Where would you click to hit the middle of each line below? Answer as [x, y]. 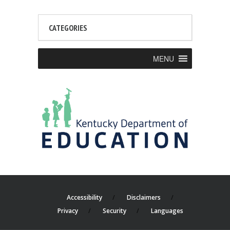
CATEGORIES [68, 28]
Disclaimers [144, 198]
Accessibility [84, 198]
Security [114, 211]
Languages [167, 211]
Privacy [68, 211]
